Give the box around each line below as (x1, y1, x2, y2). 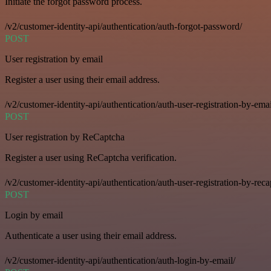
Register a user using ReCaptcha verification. (5, 152, 177, 163)
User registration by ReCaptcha (5, 132, 125, 143)
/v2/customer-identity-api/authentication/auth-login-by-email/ (5, 255, 235, 266)
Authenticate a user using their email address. (5, 230, 177, 241)
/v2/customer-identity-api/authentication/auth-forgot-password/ (5, 21, 242, 32)
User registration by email (5, 54, 103, 65)
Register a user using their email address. (5, 74, 160, 85)
